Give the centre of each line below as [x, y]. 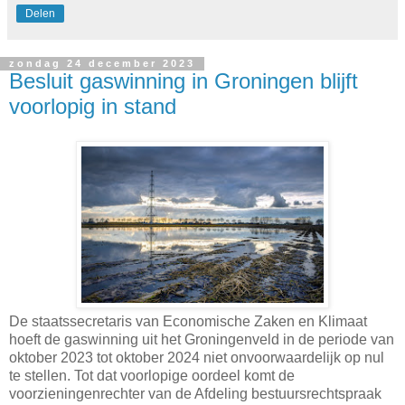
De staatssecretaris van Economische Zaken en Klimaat [188, 322]
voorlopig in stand [93, 107]
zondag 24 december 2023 [102, 64]
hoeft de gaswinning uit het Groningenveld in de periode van [202, 340]
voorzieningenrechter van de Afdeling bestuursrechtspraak [195, 394]
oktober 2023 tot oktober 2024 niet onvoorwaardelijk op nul [197, 358]
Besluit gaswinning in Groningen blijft [184, 81]
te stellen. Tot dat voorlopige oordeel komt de [152, 376]
